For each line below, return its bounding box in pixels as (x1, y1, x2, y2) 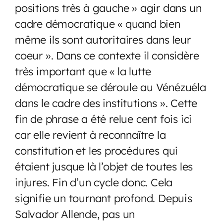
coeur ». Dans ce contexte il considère (15, 48, 199, 62)
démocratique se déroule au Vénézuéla (15, 80, 206, 94)
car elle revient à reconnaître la (15, 127, 166, 141)
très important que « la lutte (15, 64, 152, 78)
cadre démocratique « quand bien (15, 16, 180, 30)
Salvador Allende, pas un (15, 207, 135, 221)
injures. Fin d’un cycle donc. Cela (15, 175, 173, 189)
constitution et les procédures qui (15, 143, 178, 157)
